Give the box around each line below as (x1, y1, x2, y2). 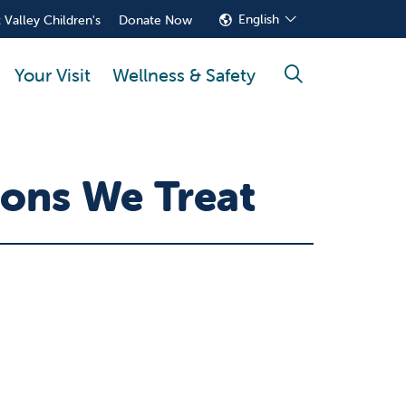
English (238, 11, 280, 27)
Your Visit (14, 63, 91, 86)
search (292, 72, 347, 96)
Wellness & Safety (112, 63, 256, 86)
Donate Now (119, 12, 193, 28)
